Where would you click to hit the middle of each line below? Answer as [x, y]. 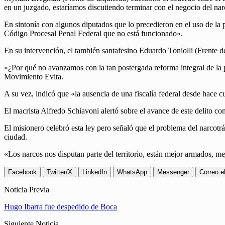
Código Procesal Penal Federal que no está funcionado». [93, 34]
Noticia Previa [27, 190]
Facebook [22, 172]
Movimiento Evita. [34, 77]
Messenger [173, 172]
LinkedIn [95, 172]
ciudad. [16, 137]
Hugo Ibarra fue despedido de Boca [61, 207]
